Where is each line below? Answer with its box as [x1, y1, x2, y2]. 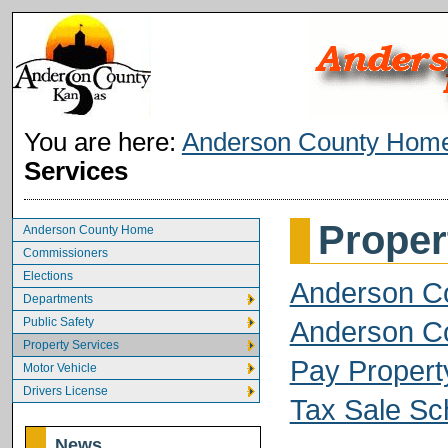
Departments [23, 291, 93, 306]
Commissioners [23, 245, 108, 260]
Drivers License [23, 383, 108, 398]
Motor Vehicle [23, 360, 97, 375]
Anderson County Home [23, 222, 154, 237]
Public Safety [23, 314, 94, 329]
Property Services [23, 337, 119, 352]
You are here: [23, 126, 182, 157]
